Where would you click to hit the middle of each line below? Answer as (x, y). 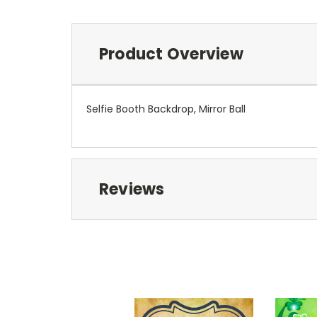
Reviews (132, 189)
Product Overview (171, 54)
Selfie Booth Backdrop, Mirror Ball (166, 109)
